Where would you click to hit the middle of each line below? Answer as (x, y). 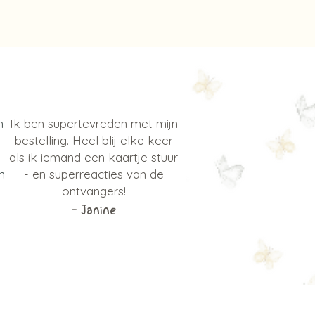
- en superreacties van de (94, 174)
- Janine (94, 211)
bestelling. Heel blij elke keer (94, 140)
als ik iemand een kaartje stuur (94, 157)
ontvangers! (94, 191)
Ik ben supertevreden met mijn (94, 123)
